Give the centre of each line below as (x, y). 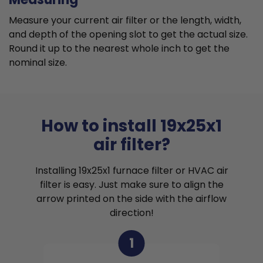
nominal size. (38, 63)
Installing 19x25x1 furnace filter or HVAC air (131, 171)
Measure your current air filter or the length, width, (125, 21)
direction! (131, 213)
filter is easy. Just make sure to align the (131, 185)
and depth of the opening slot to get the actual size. (128, 35)
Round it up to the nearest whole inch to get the (119, 49)
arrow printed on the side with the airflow (131, 199)
